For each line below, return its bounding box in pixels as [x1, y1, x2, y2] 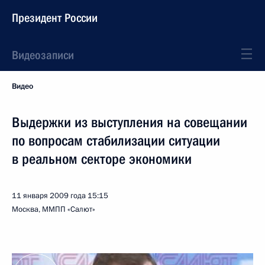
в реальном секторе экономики [12, 151, 192, 167]
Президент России [12, 11, 98, 25]
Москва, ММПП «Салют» [12, 204, 95, 215]
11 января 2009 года [12, 190, 86, 201]
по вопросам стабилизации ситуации [12, 132, 220, 149]
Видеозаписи [12, 48, 74, 62]
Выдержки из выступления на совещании [12, 114, 247, 131]
